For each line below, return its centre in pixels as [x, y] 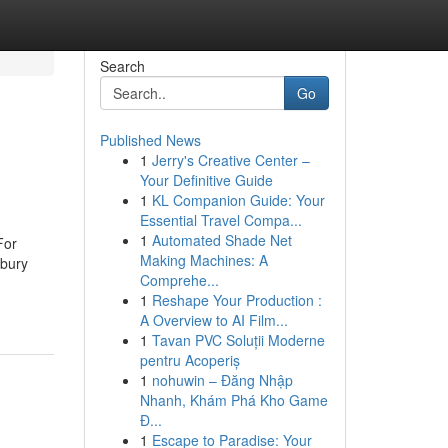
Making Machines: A [203, 260]
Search [122, 66]
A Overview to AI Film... [213, 320]
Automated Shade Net [221, 240]
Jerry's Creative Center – [230, 160]
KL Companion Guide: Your [238, 200]
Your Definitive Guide [206, 180]
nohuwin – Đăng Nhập [222, 380]
